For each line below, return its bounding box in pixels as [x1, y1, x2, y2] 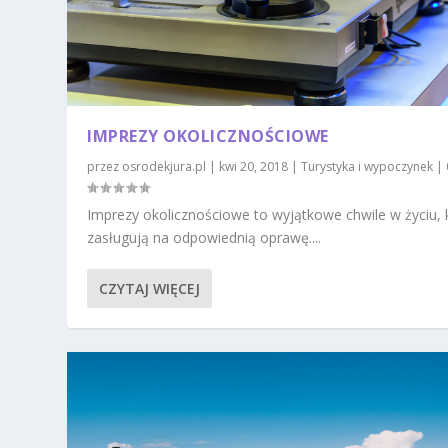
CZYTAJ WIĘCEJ [99, 278, 201, 298]
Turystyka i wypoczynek [301, 157, 434, 175]
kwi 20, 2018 [219, 157, 289, 175]
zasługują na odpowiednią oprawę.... [87, 227, 322, 247]
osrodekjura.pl [122, 157, 207, 175]
